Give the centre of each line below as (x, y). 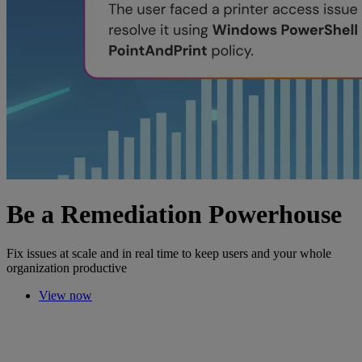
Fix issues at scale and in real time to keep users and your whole (169, 254)
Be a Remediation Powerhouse (174, 214)
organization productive (67, 268)
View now (65, 296)
